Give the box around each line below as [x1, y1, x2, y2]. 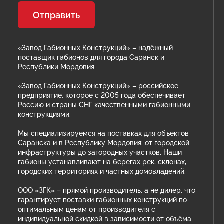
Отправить [33, 9, 80, 20]
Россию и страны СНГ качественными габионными [18, 101, 190, 109]
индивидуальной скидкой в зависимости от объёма [18, 215, 191, 223]
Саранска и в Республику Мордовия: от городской [18, 139, 189, 147]
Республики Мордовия [18, 63, 94, 71]
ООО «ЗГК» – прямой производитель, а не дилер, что [18, 186, 195, 194]
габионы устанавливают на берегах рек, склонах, [18, 158, 186, 166]
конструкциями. [18, 110, 71, 118]
